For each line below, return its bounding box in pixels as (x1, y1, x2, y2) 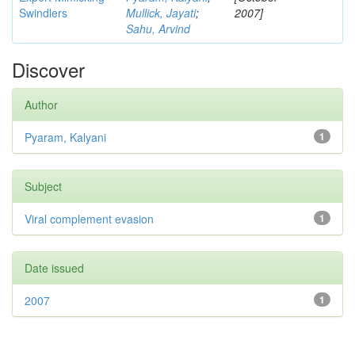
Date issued (25, 260, 84, 276)
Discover (12, 55, 85, 83)
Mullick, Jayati (126, 5, 196, 21)
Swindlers (19, 5, 67, 21)
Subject (25, 178, 62, 194)
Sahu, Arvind (126, 21, 190, 36)
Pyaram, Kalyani (25, 129, 106, 145)
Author (25, 97, 58, 113)
